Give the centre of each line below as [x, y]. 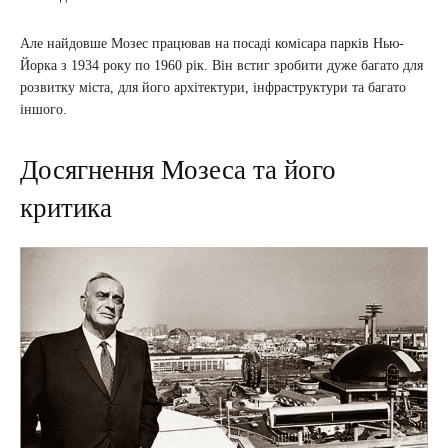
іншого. [43, 109]
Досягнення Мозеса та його [178, 169]
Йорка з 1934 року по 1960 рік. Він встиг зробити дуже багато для [221, 65]
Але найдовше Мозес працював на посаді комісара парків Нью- [212, 43]
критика [66, 207]
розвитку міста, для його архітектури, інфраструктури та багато [213, 87]
